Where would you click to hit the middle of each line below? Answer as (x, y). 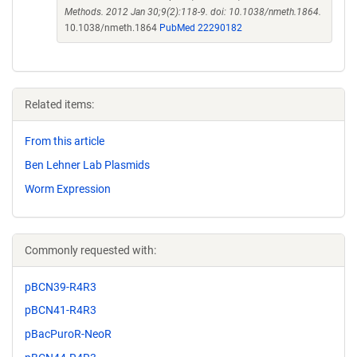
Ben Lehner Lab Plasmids (87, 165)
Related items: (59, 104)
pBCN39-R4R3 (61, 286)
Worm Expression (68, 188)
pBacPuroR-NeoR (68, 334)
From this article (65, 141)
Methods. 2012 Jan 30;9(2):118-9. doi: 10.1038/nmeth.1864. (193, 12)
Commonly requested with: (90, 250)
